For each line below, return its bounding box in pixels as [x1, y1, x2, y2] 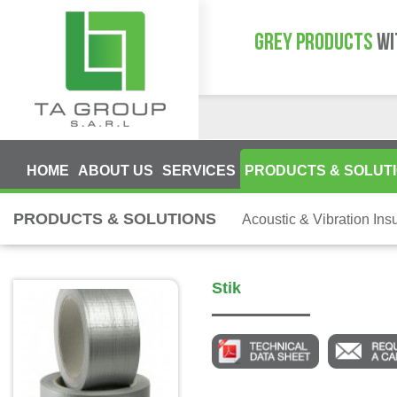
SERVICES [161, 163, 236, 178]
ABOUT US [77, 163, 153, 178]
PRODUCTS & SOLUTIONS [13, 210, 216, 228]
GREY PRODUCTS [254, 32, 373, 56]
